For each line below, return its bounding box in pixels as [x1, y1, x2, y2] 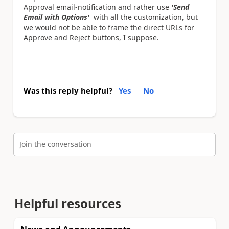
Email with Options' [24, 12, 89, 22]
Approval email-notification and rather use [24, 2, 171, 12]
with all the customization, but [89, 12, 198, 22]
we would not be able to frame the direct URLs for [24, 22, 194, 32]
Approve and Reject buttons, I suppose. [24, 32, 159, 42]
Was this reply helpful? [24, 85, 112, 96]
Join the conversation [19, 139, 91, 149]
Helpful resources [14, 194, 121, 212]
